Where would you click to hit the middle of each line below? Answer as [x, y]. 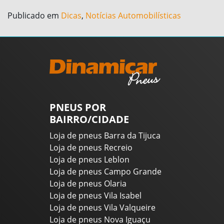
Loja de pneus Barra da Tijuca [105, 135]
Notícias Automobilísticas [133, 16]
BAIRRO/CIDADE [89, 119]
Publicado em [34, 16]
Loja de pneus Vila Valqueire [102, 207]
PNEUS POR [78, 107]
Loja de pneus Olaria [88, 183]
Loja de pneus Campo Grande [105, 171]
